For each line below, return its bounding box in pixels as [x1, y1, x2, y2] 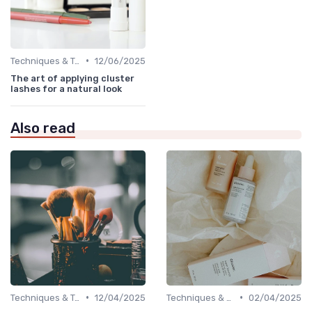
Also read [10, 119, 75, 136]
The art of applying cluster [10, 72, 134, 84]
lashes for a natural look [10, 83, 122, 94]
